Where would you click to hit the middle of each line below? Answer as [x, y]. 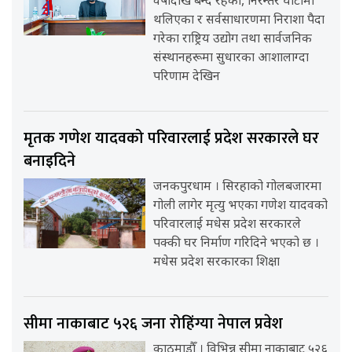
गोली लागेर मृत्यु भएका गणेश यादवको [241, 207]
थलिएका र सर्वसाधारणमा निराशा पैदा [239, 21]
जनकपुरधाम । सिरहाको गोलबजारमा [238, 188]
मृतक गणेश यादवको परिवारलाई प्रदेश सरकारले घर [171, 139]
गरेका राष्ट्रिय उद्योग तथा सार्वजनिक [233, 40]
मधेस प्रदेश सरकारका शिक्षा [217, 263]
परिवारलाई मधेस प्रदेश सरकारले [227, 225]
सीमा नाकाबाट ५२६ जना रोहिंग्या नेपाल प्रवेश [153, 324]
